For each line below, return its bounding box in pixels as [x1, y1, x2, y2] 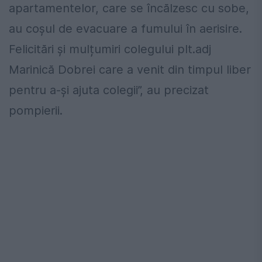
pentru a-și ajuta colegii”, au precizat [9, 83, 209, 98]
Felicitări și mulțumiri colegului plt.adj [9, 42, 211, 57]
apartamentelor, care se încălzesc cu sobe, [9, 1, 249, 16]
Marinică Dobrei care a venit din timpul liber [9, 63, 251, 77]
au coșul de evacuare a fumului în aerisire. [9, 22, 242, 36]
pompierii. [9, 104, 63, 118]
